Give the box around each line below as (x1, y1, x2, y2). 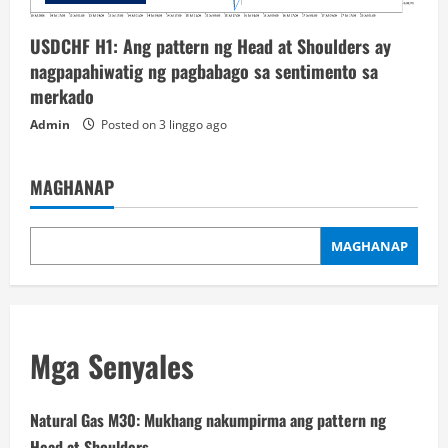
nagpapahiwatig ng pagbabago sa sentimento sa (30, 58, 378, 85)
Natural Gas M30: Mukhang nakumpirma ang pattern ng (30, 408, 386, 433)
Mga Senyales (30, 343, 194, 389)
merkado (30, 83, 94, 110)
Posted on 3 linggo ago (98, 116, 227, 134)
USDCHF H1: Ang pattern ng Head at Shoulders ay (30, 33, 391, 60)
